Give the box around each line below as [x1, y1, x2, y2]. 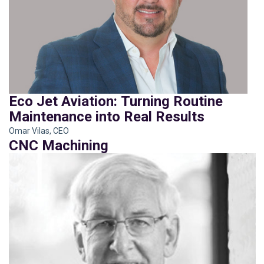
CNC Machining [9, 135, 108, 152]
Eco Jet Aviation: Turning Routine [9, 91, 223, 108]
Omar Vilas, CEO [9, 124, 69, 134]
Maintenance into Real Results [9, 106, 204, 123]
